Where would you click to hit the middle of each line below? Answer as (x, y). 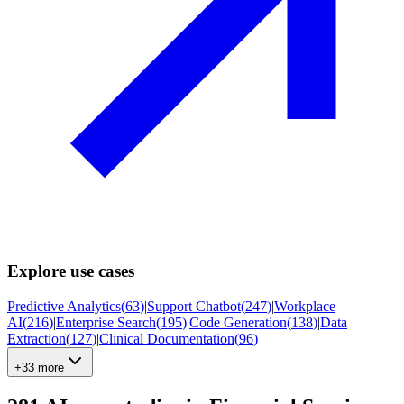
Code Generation (238, 322)
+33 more (39, 367)
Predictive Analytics (64, 306)
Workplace (305, 306)
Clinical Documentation (167, 338)
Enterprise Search (106, 322)
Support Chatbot (194, 306)
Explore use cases (71, 271)
